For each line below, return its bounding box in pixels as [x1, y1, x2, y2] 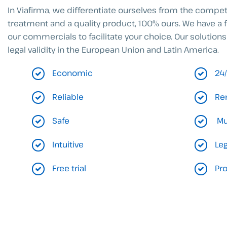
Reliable [52, 91, 84, 103]
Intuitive [52, 139, 84, 150]
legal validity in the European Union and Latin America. [8, 44, 219, 56]
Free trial [52, 163, 86, 174]
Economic [52, 67, 93, 79]
